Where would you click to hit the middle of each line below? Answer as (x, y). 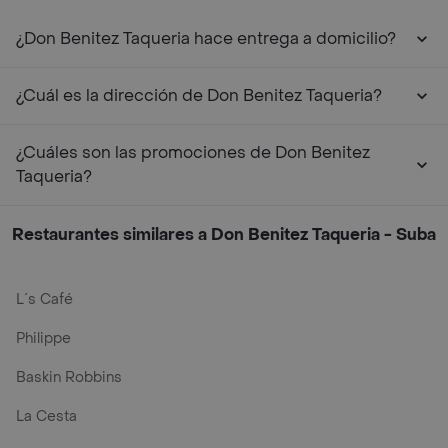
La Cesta (46, 416)
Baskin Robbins (69, 377)
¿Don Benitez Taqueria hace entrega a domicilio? (206, 38)
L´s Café (44, 299)
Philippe (43, 338)
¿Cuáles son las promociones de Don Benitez (193, 152)
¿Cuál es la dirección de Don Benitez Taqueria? (199, 95)
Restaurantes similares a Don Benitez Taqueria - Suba (224, 234)
